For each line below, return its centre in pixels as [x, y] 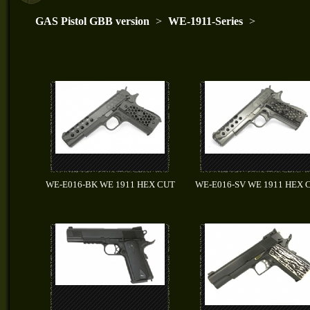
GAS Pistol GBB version [92, 21]
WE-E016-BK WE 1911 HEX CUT [110, 184]
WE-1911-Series [206, 21]
